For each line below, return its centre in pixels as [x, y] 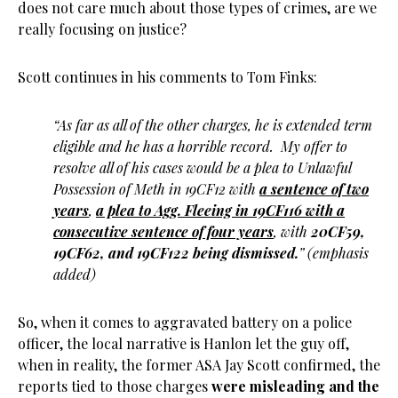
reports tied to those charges [115, 386]
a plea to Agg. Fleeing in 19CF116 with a [220, 210]
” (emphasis [334, 253]
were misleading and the [295, 386]
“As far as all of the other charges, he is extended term [213, 125]
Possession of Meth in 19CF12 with [156, 189]
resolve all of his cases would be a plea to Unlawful [202, 167]
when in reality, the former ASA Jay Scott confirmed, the [199, 365]
